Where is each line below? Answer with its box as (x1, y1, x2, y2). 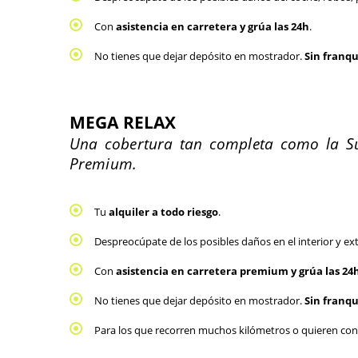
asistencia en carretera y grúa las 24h (116, 19, 309, 34)
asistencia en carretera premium (116, 264, 288, 278)
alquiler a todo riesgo (109, 205, 218, 219)
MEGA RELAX (70, 110, 176, 133)
